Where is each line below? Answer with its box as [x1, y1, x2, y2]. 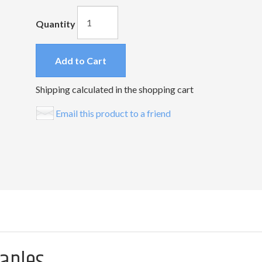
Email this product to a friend [55, 107, 171, 119]
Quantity [35, 18, 75, 29]
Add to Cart [54, 55, 106, 66]
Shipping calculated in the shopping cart [35, 84, 194, 95]
